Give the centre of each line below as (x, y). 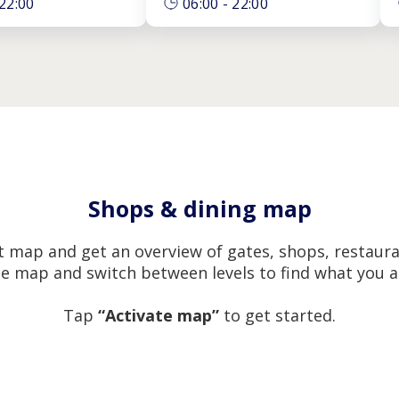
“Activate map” (159, 315)
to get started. (277, 315)
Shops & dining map (199, 208)
